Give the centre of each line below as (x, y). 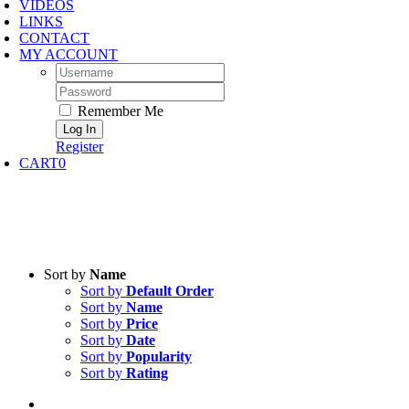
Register (80, 147)
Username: (86, 70)
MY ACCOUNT (69, 54)
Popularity (159, 357)
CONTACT (55, 38)
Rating (147, 373)
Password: (85, 89)
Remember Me (119, 111)
